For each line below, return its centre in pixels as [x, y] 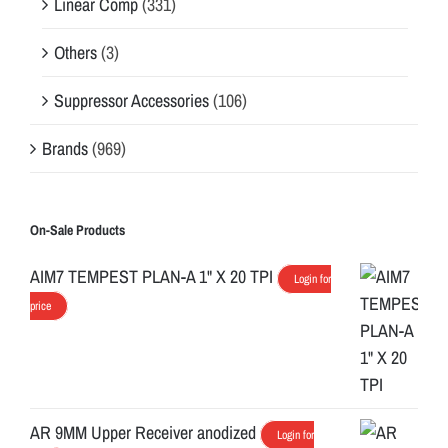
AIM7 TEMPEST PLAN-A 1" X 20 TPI [151, 276]
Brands [65, 148]
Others [75, 52]
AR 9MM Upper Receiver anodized [143, 432]
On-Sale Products [77, 229]
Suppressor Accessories [131, 100]
